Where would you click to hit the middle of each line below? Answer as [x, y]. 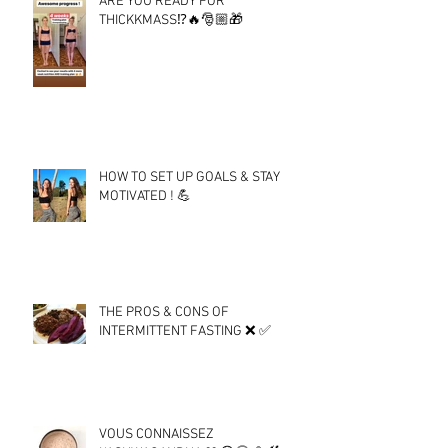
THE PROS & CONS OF [164, 312]
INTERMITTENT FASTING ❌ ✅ [185, 331]
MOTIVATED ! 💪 [145, 196]
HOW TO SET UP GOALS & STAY [189, 177]
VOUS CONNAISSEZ [156, 434]
